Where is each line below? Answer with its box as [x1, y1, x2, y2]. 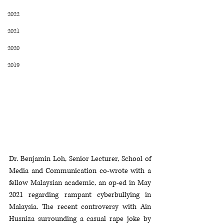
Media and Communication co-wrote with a [9, 166, 151, 175]
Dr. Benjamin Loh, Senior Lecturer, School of [9, 154, 151, 163]
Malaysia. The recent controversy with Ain [9, 202, 151, 211]
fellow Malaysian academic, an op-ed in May [9, 178, 151, 187]
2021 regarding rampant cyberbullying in [9, 190, 151, 199]
